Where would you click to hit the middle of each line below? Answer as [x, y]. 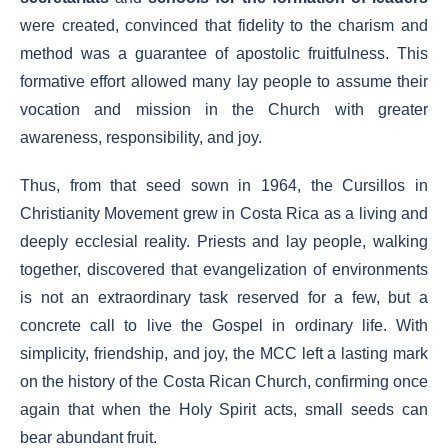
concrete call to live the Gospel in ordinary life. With [224, 325]
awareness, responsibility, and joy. [141, 137]
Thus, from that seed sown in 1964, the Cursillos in [224, 185]
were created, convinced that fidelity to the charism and [224, 25]
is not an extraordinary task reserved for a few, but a [224, 297]
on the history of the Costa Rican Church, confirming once [224, 381]
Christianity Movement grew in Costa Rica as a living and [224, 213]
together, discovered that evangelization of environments [224, 269]
